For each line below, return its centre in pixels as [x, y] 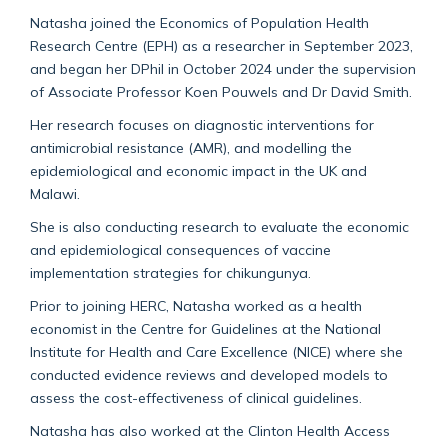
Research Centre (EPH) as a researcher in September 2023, [221, 45]
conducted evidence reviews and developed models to [209, 374]
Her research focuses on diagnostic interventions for [202, 124]
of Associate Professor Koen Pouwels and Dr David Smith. [221, 91]
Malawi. [57, 193]
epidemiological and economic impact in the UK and [198, 170]
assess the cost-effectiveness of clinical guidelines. [198, 397]
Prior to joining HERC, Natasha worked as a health [196, 305]
